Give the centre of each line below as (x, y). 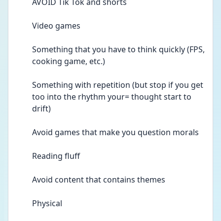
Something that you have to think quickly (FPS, (118, 49)
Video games (57, 26)
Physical (48, 203)
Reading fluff (58, 156)
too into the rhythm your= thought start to (112, 97)
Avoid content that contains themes (100, 180)
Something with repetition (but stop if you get (118, 85)
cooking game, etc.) (70, 61)
